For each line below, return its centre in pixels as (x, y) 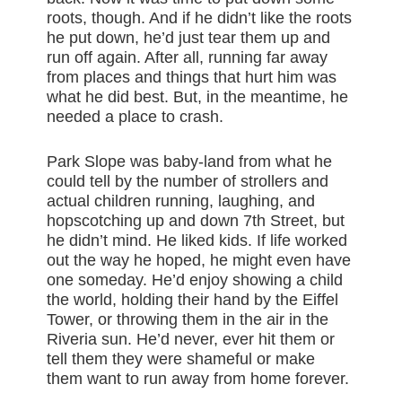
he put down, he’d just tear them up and (189, 38)
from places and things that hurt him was (192, 78)
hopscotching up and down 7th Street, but (196, 221)
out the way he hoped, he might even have (199, 261)
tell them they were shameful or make (181, 359)
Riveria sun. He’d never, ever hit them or (191, 340)
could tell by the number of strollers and (188, 182)
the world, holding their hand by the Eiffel (193, 300)
